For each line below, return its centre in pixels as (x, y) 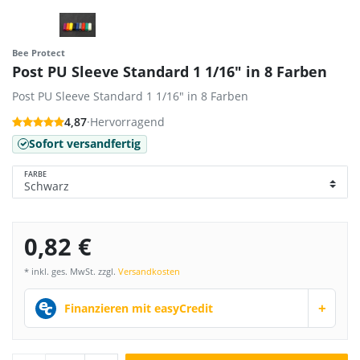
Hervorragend (127, 121)
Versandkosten (149, 272)
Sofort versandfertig (85, 144)
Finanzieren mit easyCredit (139, 309)
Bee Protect (39, 53)
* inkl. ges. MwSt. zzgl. (71, 272)
